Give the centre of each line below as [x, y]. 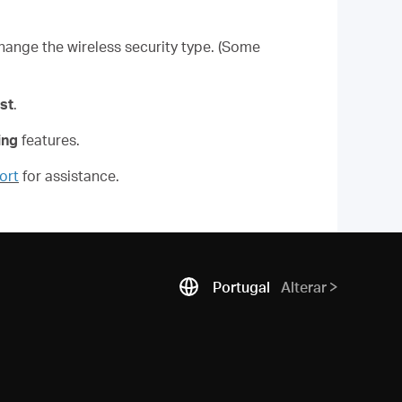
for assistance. [71, 176]
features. [49, 140]
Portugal [241, 287]
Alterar [304, 287]
